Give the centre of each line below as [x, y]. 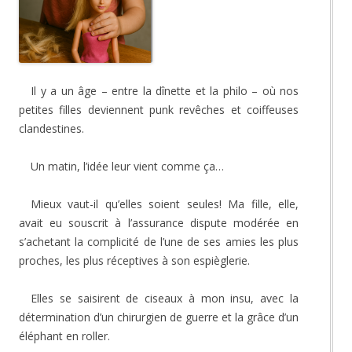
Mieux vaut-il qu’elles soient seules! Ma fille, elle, [165, 203]
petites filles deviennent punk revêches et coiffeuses [159, 109]
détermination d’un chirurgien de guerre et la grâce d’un [159, 317]
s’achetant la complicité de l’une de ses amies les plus [159, 241]
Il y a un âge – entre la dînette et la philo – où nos [165, 90]
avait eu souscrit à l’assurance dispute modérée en [159, 222]
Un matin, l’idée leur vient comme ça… [129, 166]
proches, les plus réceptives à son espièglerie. [136, 260]
